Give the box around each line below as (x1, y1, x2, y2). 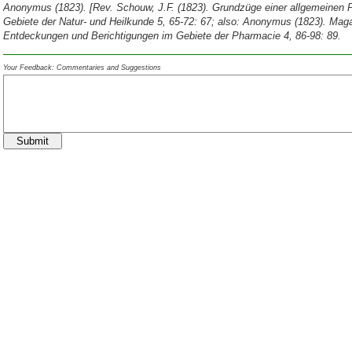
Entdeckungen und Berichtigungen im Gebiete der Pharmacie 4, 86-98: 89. (3, 30, 341, 42)
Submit (16, 135, 49, 148)
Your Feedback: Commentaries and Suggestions (3, 64, 161, 72)
